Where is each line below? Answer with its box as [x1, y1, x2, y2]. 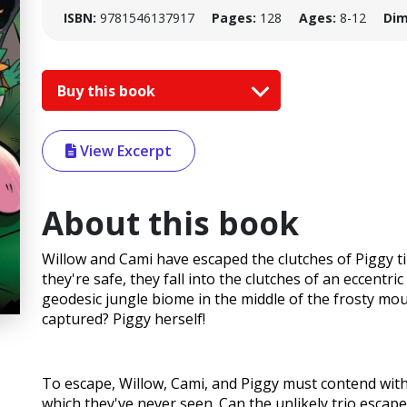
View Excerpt [76, 141, 172, 162]
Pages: [212, 9, 256, 26]
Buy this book [57, 80, 159, 101]
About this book [42, 202, 299, 245]
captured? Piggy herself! [42, 309, 205, 330]
